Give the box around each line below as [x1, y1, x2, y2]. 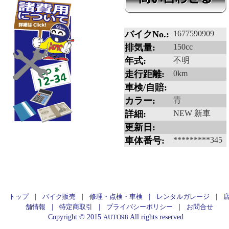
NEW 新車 [173, 109, 211, 118]
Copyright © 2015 [48, 213, 103, 221]
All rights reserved [128, 213, 190, 221]
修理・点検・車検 [89, 193, 143, 200]
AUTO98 [103, 213, 128, 221]
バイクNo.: [125, 29, 169, 39]
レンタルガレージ [156, 193, 210, 200]
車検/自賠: [125, 82, 167, 93]
